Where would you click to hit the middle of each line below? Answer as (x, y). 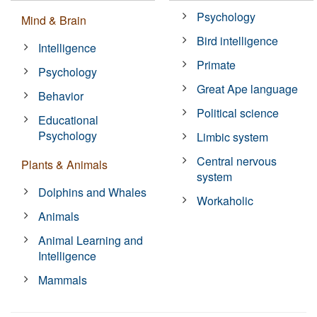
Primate (217, 64)
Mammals (63, 279)
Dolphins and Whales (93, 192)
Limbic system (233, 137)
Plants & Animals (64, 164)
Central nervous (237, 161)
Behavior (61, 96)
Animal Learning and (91, 240)
